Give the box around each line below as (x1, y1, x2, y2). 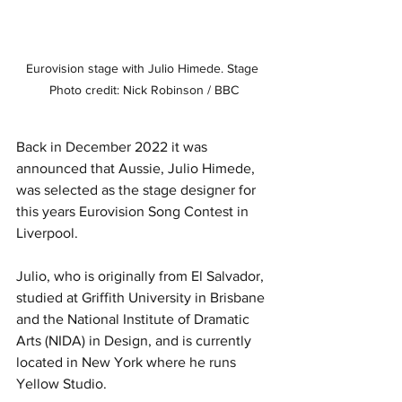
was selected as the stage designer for (16, 182, 259, 198)
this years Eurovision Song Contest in (16, 204, 252, 220)
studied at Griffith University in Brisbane (16, 290, 268, 306)
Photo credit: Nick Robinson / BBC (48, 83, 239, 98)
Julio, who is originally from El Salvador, (16, 268, 267, 284)
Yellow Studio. (16, 376, 107, 392)
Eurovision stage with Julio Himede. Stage (25, 61, 262, 76)
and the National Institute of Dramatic (16, 311, 253, 328)
